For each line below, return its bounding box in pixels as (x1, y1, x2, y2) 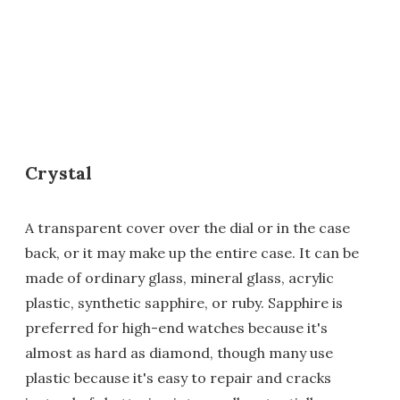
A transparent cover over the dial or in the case (25, 218, 350, 237)
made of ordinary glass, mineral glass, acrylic (25, 268, 334, 287)
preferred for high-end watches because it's (25, 318, 328, 337)
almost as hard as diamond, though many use (25, 343, 333, 362)
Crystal (25, 161, 92, 184)
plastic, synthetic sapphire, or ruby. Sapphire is (25, 293, 343, 312)
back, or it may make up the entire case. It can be (25, 243, 359, 262)
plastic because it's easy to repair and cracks (25, 368, 331, 387)
